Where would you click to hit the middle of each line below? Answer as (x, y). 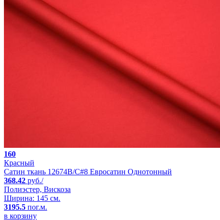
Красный (19, 163)
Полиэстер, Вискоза (37, 190)
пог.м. (36, 207)
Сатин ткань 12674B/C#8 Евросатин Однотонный (88, 172)
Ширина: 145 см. (32, 198)
